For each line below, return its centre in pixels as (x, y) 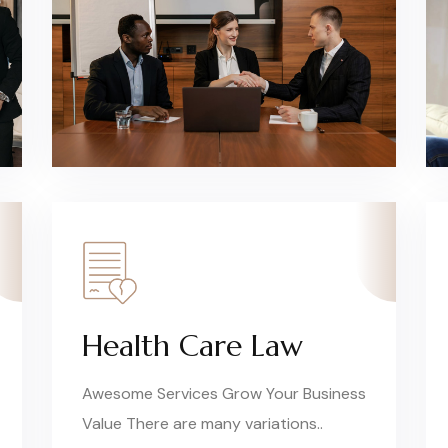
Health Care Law (192, 345)
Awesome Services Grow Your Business (223, 393)
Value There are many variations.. (202, 423)
